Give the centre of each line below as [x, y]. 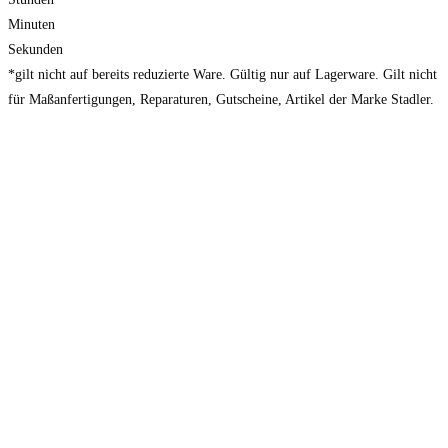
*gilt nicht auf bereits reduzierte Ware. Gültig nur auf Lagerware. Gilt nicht [222, 75]
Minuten [31, 25]
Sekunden [35, 50]
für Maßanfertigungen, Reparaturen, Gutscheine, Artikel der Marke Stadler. [221, 100]
